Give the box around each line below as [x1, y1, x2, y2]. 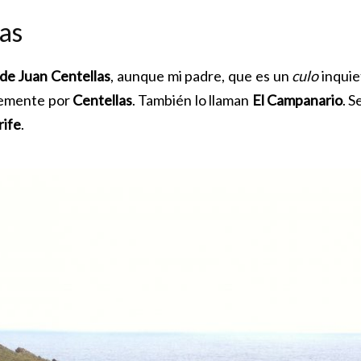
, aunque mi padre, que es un [110, 67, 293, 85]
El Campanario [251, 91, 342, 110]
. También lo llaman [132, 91, 252, 110]
